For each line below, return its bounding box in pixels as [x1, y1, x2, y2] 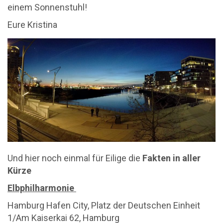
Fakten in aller [142, 153, 201, 164]
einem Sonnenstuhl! [7, 2, 87, 12]
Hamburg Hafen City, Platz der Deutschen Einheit [7, 200, 200, 211]
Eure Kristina [7, 19, 57, 30]
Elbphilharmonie [7, 183, 76, 194]
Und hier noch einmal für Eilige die [7, 153, 142, 164]
